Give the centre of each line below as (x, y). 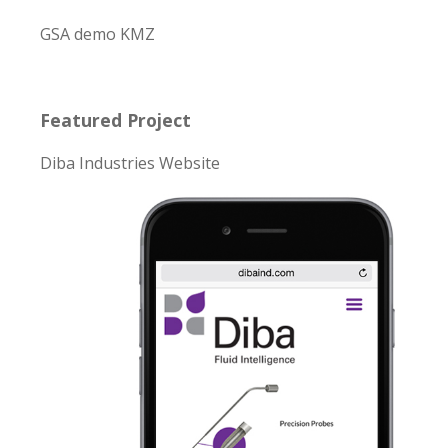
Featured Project (115, 120)
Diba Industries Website (129, 163)
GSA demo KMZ (97, 34)
